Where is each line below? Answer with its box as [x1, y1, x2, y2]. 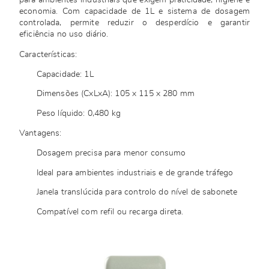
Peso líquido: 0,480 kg [36, 109, 123, 118]
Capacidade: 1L [36, 70, 96, 79]
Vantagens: [19, 129, 64, 138]
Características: [19, 50, 80, 59]
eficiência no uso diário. [19, 30, 111, 39]
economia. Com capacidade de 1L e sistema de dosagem [19, 7, 250, 16]
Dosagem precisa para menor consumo [36, 149, 189, 158]
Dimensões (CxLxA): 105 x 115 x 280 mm [36, 89, 198, 98]
